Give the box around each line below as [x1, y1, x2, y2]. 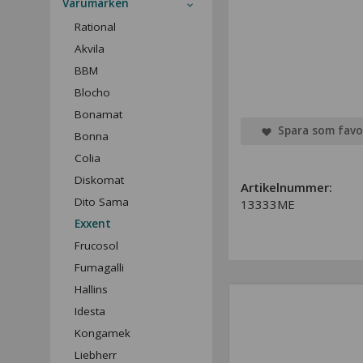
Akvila [75, 41, 105, 56]
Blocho [75, 85, 110, 100]
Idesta [75, 304, 105, 318]
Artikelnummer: [241, 178, 332, 195]
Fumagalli [75, 260, 124, 275]
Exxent [75, 216, 111, 231]
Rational [75, 19, 116, 34]
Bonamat [75, 107, 122, 122]
